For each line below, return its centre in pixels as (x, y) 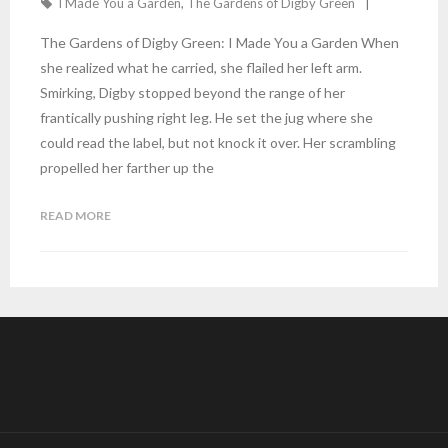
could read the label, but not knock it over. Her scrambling (218, 142)
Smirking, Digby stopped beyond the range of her (192, 92)
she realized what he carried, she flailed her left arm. (201, 67)
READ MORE (75, 215)
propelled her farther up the (127, 167)
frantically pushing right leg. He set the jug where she (206, 117)
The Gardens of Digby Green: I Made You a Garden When (219, 42)
